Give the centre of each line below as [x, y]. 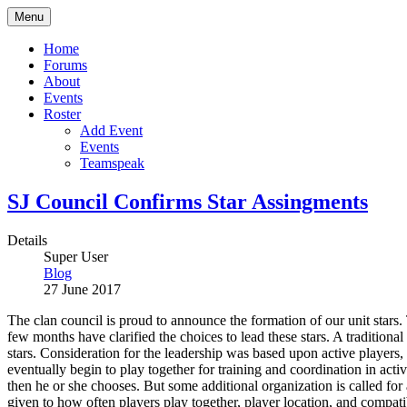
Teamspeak [112, 163]
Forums [65, 65]
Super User [76, 256]
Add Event [111, 130]
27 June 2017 [82, 289]
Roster [62, 114]
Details [27, 240]
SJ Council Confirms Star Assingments [188, 201]
